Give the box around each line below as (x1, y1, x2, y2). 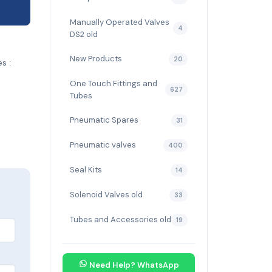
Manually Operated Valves (70, 16, 169, 27)
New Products (70, 53, 122, 64)
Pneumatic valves (70, 140, 136, 151)
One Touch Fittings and (70, 78, 157, 89)
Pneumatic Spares (70, 115, 138, 126)
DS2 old (70, 29, 98, 39)
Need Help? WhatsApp (87, 259, 179, 270)
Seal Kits (70, 165, 102, 175)
